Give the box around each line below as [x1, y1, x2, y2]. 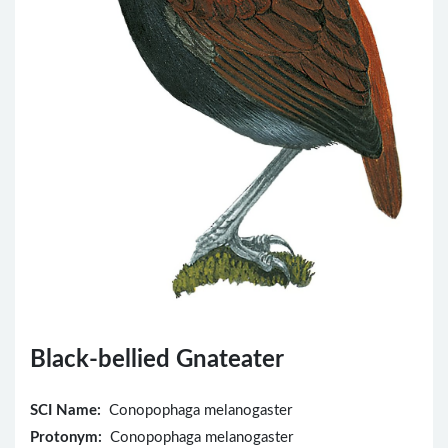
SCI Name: [30, 402, 101, 418]
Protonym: [30, 429, 102, 445]
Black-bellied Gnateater [30, 347, 284, 372]
